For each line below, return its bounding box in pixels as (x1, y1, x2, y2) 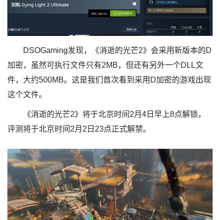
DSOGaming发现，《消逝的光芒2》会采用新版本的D (23, 46, 212, 55)
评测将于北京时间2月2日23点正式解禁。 (7, 124, 151, 133)
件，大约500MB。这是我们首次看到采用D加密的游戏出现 (7, 75, 211, 84)
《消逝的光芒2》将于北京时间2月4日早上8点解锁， (23, 110, 206, 118)
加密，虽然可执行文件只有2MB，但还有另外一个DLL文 (7, 60, 203, 69)
